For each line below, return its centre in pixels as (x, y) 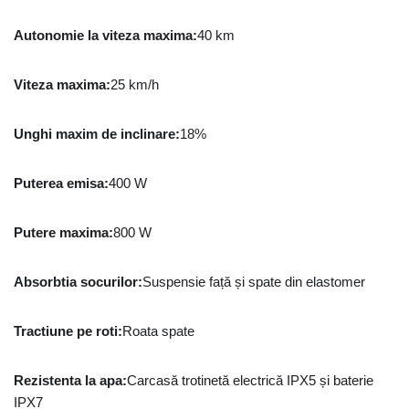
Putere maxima (61, 232)
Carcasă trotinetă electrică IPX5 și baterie (250, 380)
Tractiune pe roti (66, 331)
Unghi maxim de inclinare (94, 134)
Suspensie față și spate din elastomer (254, 282)
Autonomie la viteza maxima (103, 35)
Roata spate (158, 331)
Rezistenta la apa (68, 380)
